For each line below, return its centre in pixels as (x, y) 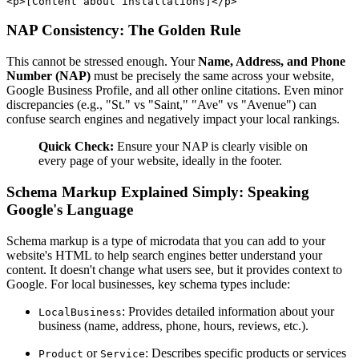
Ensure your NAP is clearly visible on (211, 147)
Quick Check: (76, 147)
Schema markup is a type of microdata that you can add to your (166, 240)
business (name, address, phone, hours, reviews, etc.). (173, 325)
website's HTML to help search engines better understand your (164, 255)
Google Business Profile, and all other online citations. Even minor (175, 91)
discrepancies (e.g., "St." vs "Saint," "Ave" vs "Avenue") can (161, 105)
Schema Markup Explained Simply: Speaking (158, 192)
